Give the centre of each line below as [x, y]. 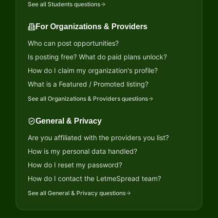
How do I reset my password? [75, 165]
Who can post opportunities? [73, 43]
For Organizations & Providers [91, 27]
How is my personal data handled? [82, 151]
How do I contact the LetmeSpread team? [94, 178]
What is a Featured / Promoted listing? [88, 84]
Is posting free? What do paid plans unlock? [97, 57]
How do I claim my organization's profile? [93, 70]
